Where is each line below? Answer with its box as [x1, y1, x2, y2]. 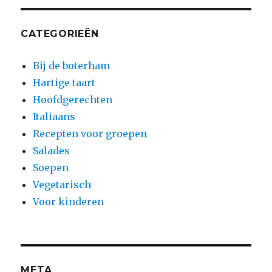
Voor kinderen [33, 195, 104, 208]
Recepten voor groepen [33, 127, 148, 140]
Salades [33, 144, 70, 157]
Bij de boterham [33, 59, 110, 72]
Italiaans [33, 110, 76, 123]
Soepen [33, 161, 69, 174]
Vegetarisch [33, 178, 92, 191]
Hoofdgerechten [33, 93, 113, 106]
